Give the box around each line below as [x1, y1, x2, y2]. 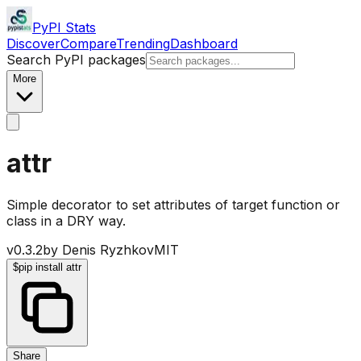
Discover [6, 35, 60, 52]
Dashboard [170, 35, 238, 52]
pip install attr [19, 260, 81, 273]
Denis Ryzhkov [62, 241, 154, 258]
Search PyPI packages [6, 52, 146, 68]
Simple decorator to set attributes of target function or [6, 196, 340, 213]
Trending [116, 35, 170, 52]
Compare [60, 35, 116, 52]
